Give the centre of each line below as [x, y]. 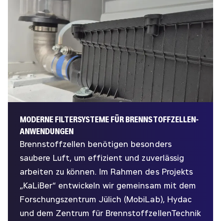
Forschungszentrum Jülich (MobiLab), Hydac [106, 199]
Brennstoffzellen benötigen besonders [96, 144]
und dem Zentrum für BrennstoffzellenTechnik [110, 213]
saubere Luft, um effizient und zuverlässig [102, 158]
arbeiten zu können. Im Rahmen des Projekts [106, 172]
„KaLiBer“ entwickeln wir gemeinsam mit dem [108, 185]
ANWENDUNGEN [47, 131]
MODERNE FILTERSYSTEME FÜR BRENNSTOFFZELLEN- [109, 119]
